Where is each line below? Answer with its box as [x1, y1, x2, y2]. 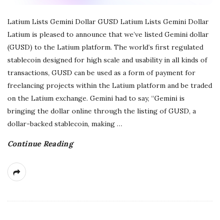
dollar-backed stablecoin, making [7, 119, 115, 129]
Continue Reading [7, 139, 73, 149]
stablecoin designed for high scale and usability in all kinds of [7, 55, 207, 65]
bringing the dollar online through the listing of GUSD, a [7, 107, 196, 116]
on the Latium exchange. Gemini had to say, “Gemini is [7, 94, 185, 103]
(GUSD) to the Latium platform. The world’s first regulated [7, 43, 203, 52]
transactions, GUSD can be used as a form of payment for [7, 68, 195, 78]
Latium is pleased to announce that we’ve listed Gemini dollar [7, 30, 209, 39]
